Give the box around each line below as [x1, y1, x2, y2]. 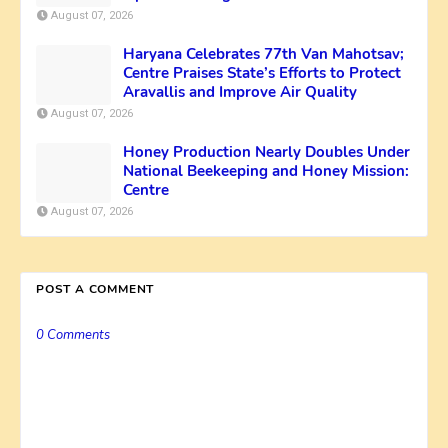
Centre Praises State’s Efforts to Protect [123, 62, 401, 83]
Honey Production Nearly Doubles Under [123, 141, 410, 162]
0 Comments [36, 325, 110, 344]
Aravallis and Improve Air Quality [123, 81, 357, 102]
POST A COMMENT [36, 280, 155, 297]
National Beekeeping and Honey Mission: [123, 160, 409, 181]
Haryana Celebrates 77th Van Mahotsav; [123, 43, 404, 64]
